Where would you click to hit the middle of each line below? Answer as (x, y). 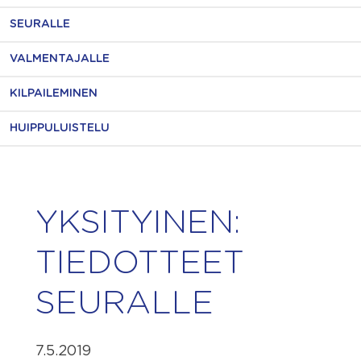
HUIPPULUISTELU (60, 128)
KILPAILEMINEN (54, 93)
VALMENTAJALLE (60, 59)
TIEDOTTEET (140, 263)
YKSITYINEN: (138, 223)
